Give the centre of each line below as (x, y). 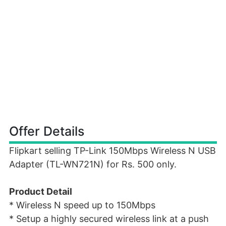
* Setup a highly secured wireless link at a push (109, 219)
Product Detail (41, 191)
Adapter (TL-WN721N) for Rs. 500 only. (93, 164)
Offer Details (47, 131)
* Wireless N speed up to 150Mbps (82, 205)
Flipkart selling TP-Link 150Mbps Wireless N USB (112, 151)
